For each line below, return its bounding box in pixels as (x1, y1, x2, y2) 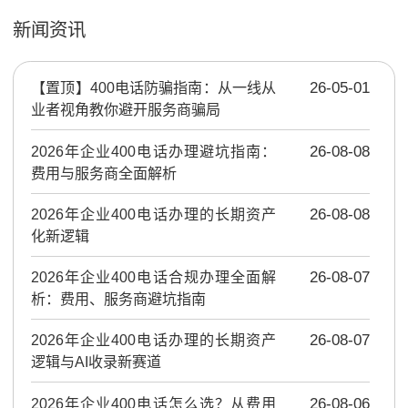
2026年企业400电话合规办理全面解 (31, 269, 276, 285)
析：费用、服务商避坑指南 (31, 291, 207, 307)
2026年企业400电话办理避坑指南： (31, 142, 276, 159)
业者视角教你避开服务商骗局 (31, 101, 221, 118)
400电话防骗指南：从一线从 (89, 79, 276, 97)
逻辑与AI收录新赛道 (31, 353, 162, 371)
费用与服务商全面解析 (31, 164, 178, 181)
